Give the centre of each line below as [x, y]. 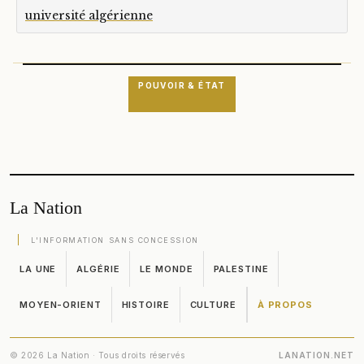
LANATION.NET [316, 355]
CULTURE [213, 305]
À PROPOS [285, 305]
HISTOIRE [145, 305]
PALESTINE [241, 269]
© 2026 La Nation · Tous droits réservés [97, 355]
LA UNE [38, 269]
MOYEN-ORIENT [61, 305]
